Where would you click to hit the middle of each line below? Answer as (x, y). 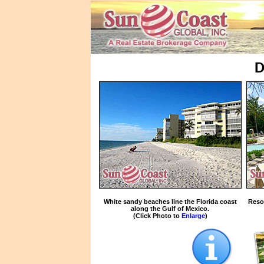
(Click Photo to (157, 216)
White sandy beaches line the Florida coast (170, 202)
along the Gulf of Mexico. (170, 209)
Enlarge (193, 216)
